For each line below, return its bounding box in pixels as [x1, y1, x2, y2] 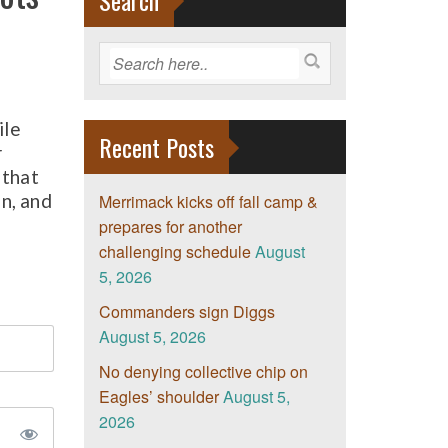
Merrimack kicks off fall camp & [98, 190, 318, 214]
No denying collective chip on [98, 360, 308, 384]
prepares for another [98, 215, 242, 239]
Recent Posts [98, 129, 214, 166]
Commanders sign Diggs [98, 300, 275, 324]
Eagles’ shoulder [98, 385, 219, 409]
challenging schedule [98, 240, 251, 264]
